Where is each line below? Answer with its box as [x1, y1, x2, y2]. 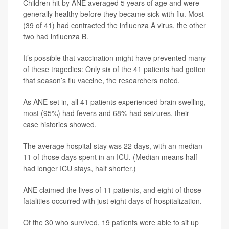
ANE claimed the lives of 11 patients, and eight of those [23, 185, 201, 195]
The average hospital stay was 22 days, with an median [23, 141, 202, 151]
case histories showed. [23, 119, 97, 130]
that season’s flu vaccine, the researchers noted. [23, 75, 180, 86]
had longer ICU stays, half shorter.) [23, 163, 136, 174]
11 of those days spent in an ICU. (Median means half [23, 152, 197, 163]
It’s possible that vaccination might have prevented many [23, 53, 206, 63]
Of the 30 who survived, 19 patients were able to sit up [23, 217, 199, 228]
